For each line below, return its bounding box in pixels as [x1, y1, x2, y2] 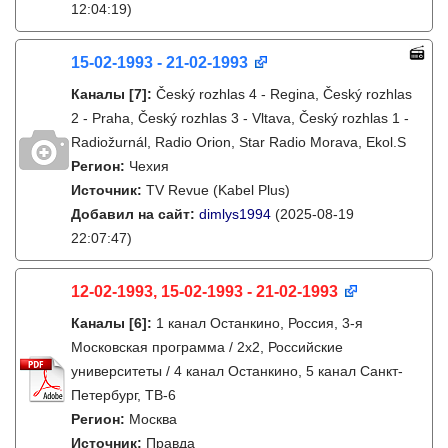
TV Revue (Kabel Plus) [146, 182, 290, 198]
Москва [129, 411, 177, 427]
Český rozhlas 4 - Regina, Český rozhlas [156, 86, 412, 102]
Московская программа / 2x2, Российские [71, 339, 343, 355]
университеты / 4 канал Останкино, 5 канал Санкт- [71, 363, 403, 379]
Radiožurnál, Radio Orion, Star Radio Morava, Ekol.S [71, 134, 406, 150]
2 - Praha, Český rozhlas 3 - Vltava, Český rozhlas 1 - [71, 110, 409, 126]
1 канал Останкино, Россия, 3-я [156, 315, 363, 331]
